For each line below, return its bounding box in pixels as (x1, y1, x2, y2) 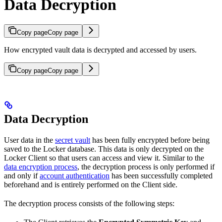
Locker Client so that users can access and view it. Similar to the (4, 154, 204, 163)
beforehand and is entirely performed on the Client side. (4, 180, 177, 189)
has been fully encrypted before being (90, 136, 210, 145)
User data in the (4, 136, 55, 145)
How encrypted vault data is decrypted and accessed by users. (4, 46, 197, 55)
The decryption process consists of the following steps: (4, 199, 174, 208)
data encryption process (4, 163, 77, 171)
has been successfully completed (110, 171, 213, 180)
